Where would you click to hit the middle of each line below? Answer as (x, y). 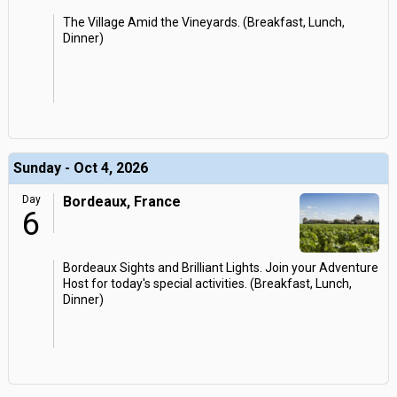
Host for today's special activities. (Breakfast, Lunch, (207, 284)
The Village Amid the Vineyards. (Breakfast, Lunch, (204, 22)
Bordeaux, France (122, 202)
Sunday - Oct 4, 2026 (81, 168)
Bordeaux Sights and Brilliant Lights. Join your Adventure (221, 268)
